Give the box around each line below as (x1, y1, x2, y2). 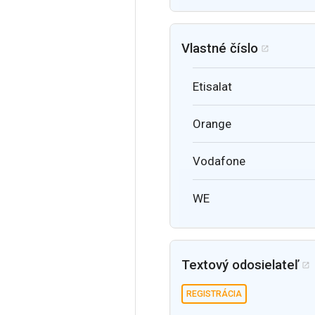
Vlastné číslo (181, 40, 258, 56)
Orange (193, 116, 231, 131)
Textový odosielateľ (181, 257, 299, 273)
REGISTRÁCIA (186, 288, 242, 299)
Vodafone (193, 153, 245, 168)
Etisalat (193, 79, 232, 94)
